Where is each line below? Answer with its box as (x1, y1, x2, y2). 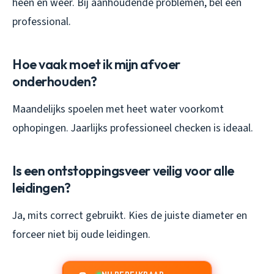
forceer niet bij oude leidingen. (12, 226, 150, 242)
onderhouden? (12, 72, 97, 90)
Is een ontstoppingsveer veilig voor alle (12, 161, 234, 179)
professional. (12, 13, 71, 29)
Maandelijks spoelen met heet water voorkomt (12, 101, 224, 117)
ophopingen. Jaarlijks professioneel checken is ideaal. (12, 120, 253, 136)
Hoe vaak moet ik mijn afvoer (12, 55, 180, 73)
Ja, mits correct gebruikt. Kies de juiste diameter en (12, 207, 247, 223)
